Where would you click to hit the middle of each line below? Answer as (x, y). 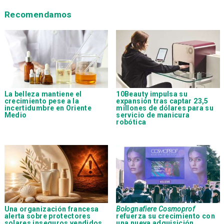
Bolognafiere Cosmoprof (156, 209)
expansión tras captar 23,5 (162, 101)
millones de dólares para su (165, 108)
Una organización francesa (51, 209)
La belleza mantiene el (43, 94)
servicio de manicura (153, 115)
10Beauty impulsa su (152, 94)
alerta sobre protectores (47, 216)
